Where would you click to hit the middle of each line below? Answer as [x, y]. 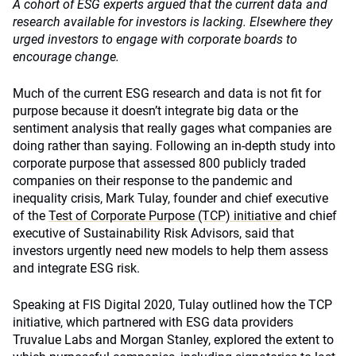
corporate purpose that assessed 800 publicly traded [159, 163]
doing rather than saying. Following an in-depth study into [174, 146]
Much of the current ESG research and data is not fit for [167, 93]
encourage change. [66, 57]
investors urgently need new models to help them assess [170, 251]
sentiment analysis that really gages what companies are [172, 128]
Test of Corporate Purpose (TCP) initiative [165, 216]
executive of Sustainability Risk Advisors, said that [153, 233]
